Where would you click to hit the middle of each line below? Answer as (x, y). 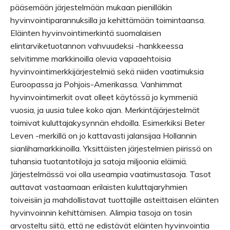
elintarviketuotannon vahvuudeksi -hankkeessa (97, 46)
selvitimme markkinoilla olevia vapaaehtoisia (91, 59)
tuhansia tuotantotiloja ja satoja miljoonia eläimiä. (99, 161)
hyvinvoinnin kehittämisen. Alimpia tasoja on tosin (101, 213)
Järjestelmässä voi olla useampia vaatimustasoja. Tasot (111, 174)
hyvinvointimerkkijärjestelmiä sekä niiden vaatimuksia (107, 71)
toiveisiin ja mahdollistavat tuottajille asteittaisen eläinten (114, 200)
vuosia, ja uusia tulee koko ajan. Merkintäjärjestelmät (105, 110)
